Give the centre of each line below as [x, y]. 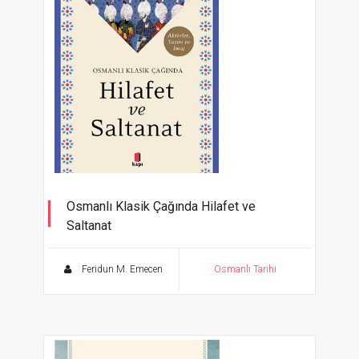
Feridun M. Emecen [121, 269]
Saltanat [89, 225]
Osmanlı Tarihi [245, 269]
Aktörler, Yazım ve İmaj [123, 248]
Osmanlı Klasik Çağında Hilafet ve [161, 206]
